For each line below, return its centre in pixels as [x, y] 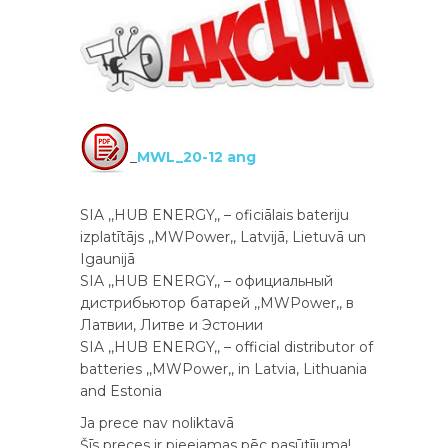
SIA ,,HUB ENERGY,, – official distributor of [226, 347]
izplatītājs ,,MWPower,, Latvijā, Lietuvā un [223, 237]
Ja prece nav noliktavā [157, 423]
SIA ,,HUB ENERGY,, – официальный [206, 281]
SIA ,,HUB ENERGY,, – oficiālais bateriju [214, 215]
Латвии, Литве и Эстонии [171, 325]
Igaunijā [107, 259]
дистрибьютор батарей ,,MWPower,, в [217, 303]
